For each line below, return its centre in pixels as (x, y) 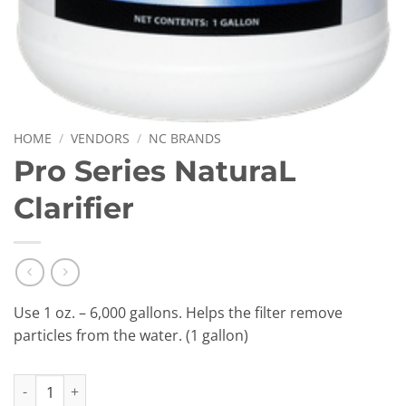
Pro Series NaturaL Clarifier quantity (123, 384)
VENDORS (101, 139)
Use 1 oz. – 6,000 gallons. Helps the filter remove (178, 312)
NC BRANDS (185, 139)
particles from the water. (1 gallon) (131, 335)
